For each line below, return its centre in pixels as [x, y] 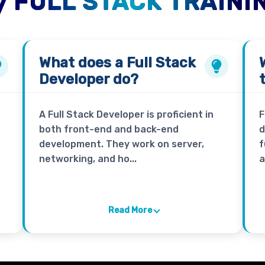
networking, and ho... [88, 159]
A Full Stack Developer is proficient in [126, 115]
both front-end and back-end [109, 130]
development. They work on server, [121, 144]
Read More [130, 211]
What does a [83, 63]
